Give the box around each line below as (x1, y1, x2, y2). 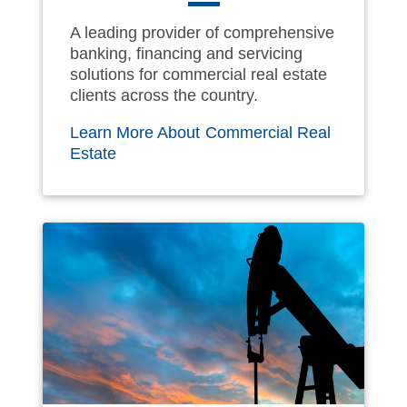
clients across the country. (70, 85, 258, 104)
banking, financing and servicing (70, 44, 303, 63)
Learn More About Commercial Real (70, 123, 331, 142)
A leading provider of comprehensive (70, 23, 334, 42)
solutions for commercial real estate (70, 65, 327, 84)
